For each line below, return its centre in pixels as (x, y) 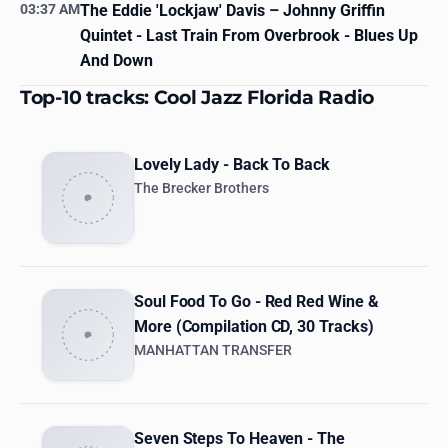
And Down (116, 61)
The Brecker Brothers (201, 189)
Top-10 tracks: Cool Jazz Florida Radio (197, 97)
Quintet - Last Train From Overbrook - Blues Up (249, 36)
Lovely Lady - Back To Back (232, 165)
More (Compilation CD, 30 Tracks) (254, 327)
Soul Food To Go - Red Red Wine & (256, 302)
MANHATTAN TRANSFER (213, 351)
